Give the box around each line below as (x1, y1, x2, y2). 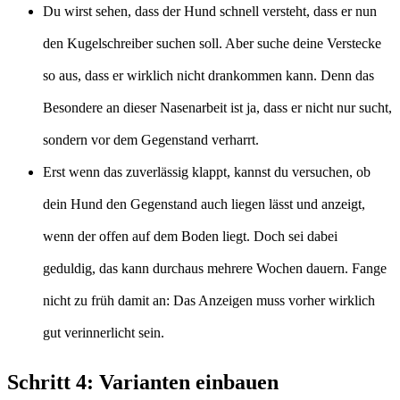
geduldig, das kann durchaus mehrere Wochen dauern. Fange (43, 260, 387, 276)
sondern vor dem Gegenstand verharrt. (43, 131, 259, 147)
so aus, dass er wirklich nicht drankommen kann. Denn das (43, 67, 374, 83)
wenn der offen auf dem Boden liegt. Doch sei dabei (43, 228, 337, 244)
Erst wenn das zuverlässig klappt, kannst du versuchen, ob (43, 163, 371, 179)
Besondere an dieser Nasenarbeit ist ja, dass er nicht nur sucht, (43, 99, 392, 115)
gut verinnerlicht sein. (43, 324, 164, 340)
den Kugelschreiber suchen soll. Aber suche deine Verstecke (43, 35, 381, 51)
